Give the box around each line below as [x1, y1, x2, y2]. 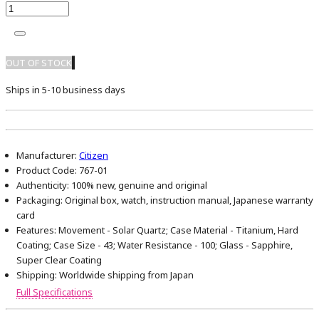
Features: [16, 224, 56, 237]
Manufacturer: [16, 149, 77, 162]
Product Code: [16, 164, 77, 177]
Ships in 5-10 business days [6, 83, 125, 97]
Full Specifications [16, 286, 93, 299]
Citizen [79, 149, 108, 162]
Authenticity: [16, 179, 69, 192]
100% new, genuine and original [69, 179, 207, 192]
